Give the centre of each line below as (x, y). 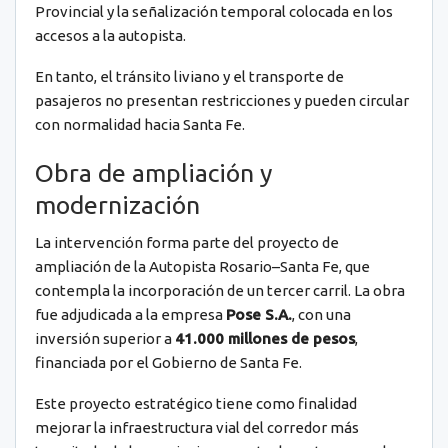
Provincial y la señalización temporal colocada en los (214, 11)
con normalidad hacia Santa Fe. (140, 124)
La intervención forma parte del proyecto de (187, 242)
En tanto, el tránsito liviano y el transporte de (189, 76)
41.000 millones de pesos (265, 338)
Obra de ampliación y (153, 172)
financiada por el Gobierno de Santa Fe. (168, 362)
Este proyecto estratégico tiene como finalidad (196, 403)
